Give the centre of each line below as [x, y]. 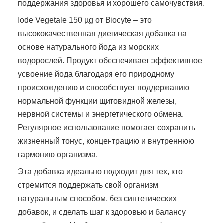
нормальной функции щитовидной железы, [97, 101]
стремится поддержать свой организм [88, 185]
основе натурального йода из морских [88, 47]
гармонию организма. [58, 154]
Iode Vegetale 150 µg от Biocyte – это [85, 20]
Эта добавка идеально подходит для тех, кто [100, 171]
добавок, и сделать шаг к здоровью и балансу [102, 212]
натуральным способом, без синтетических [97, 198]
